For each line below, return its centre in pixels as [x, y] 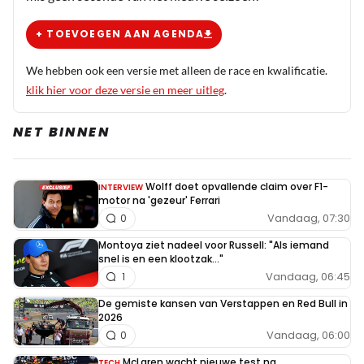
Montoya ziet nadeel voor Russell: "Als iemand [214, 245]
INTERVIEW [121, 187]
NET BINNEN [61, 132]
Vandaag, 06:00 [308, 335]
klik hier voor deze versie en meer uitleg [125, 89]
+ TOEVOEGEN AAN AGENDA [120, 34]
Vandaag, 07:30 [309, 218]
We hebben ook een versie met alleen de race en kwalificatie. [177, 70]
